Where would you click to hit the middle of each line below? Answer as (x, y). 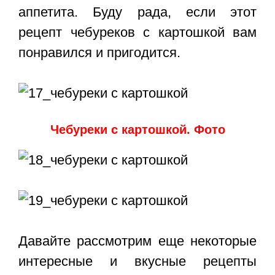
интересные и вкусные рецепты (137, 261)
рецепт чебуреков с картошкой (122, 33)
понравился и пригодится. (99, 53)
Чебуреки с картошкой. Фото (137, 130)
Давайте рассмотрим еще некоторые (137, 241)
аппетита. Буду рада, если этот (137, 12)
